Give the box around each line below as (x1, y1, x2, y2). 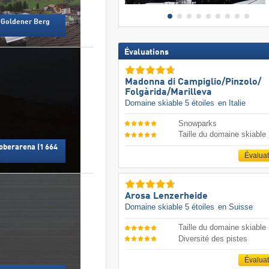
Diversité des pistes (178, 234, 248, 243)
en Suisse (217, 202, 253, 212)
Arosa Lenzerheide (124, 192, 208, 202)
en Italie (217, 98, 246, 107)
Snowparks (178, 118, 217, 128)
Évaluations (124, 47, 169, 56)
